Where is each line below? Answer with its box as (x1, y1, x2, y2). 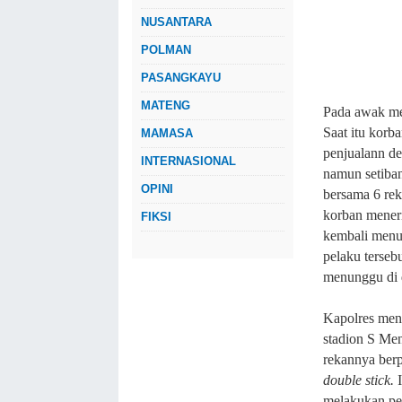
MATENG (141, 99, 190, 112)
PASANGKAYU (141, 71, 221, 84)
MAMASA (141, 127, 193, 140)
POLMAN (141, 43, 191, 57)
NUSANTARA (141, 15, 212, 29)
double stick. (323, 371, 398, 388)
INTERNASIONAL (141, 154, 236, 168)
